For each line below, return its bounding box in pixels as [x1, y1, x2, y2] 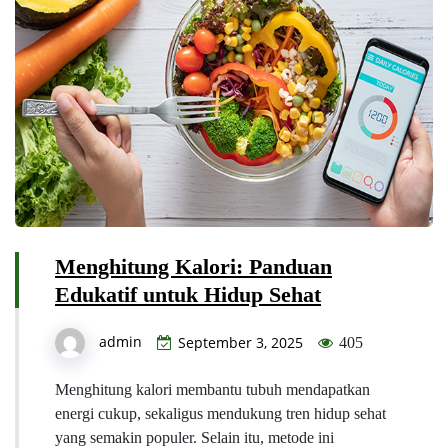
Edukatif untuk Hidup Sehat [55, 282, 321, 308]
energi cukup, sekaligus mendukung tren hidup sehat [55, 405, 386, 423]
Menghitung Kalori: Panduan [55, 254, 332, 280]
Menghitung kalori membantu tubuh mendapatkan [55, 381, 370, 399]
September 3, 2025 [178, 333, 303, 353]
